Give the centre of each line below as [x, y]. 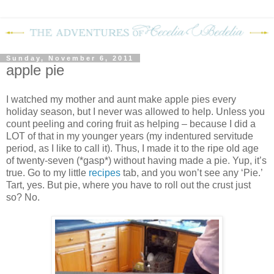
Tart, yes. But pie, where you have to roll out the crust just [128, 185]
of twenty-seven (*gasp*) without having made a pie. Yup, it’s [136, 160]
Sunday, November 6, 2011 [70, 58]
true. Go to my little [47, 172]
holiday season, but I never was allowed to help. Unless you [135, 111]
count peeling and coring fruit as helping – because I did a [131, 124]
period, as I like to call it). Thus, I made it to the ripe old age [132, 148]
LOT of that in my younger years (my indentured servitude [130, 136]
